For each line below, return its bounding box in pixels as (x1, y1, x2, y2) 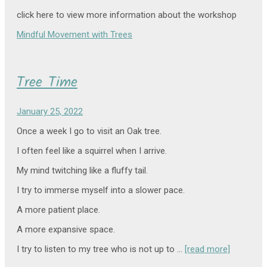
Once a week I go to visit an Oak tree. (17, 126, 162, 137)
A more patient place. (17, 204, 100, 216)
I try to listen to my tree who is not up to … (17, 244, 185, 255)
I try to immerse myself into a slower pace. (17, 185, 185, 196)
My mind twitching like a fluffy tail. (17, 165, 148, 176)
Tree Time (17, 71, 77, 95)
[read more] (185, 244, 230, 255)
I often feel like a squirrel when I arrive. (17, 145, 167, 157)
